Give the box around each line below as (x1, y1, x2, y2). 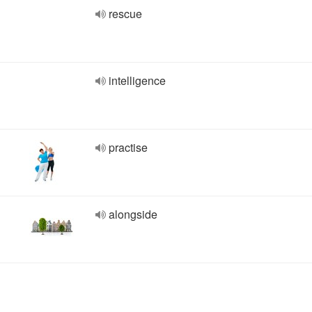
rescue (109, 6, 142, 22)
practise (109, 139, 148, 155)
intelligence (109, 72, 166, 88)
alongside (109, 206, 157, 222)
